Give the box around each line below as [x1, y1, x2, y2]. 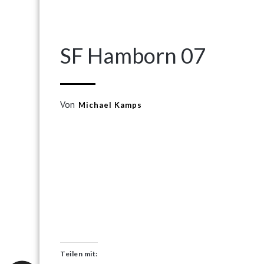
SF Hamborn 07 [60, 42, 206, 68]
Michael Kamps [78, 100, 142, 110]
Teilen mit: [60, 249, 98, 258]
